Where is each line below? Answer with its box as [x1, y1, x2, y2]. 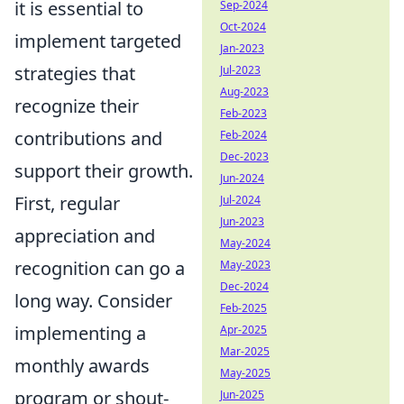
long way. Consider [14, 289, 172, 313]
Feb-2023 [220, 106, 267, 121]
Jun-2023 [220, 214, 264, 229]
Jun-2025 [220, 387, 264, 402]
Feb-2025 [220, 300, 267, 316]
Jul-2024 [220, 192, 261, 207]
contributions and [14, 126, 162, 151]
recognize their [14, 94, 139, 118]
